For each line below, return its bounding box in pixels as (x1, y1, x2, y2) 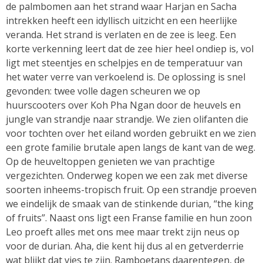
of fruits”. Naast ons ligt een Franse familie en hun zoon (6, 211, 252, 225)
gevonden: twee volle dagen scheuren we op (6, 85, 200, 98)
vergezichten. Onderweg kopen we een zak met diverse (6, 169, 248, 183)
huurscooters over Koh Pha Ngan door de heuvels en (6, 99, 241, 112)
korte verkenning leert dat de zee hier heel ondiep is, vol (6, 42, 254, 56)
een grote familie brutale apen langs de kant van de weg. (6, 141, 255, 154)
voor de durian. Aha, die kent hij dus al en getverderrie (6, 240, 244, 253)
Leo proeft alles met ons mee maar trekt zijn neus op (6, 225, 240, 239)
